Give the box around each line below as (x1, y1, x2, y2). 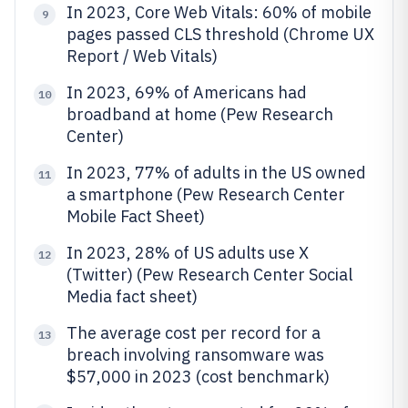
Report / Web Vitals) (66, 46, 218, 66)
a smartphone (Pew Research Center (66, 184, 345, 205)
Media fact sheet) (66, 286, 198, 307)
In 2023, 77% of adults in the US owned (66, 162, 366, 183)
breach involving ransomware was (66, 344, 324, 365)
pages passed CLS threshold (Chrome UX (66, 24, 374, 45)
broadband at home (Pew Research (66, 104, 333, 125)
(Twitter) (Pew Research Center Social (66, 264, 352, 285)
